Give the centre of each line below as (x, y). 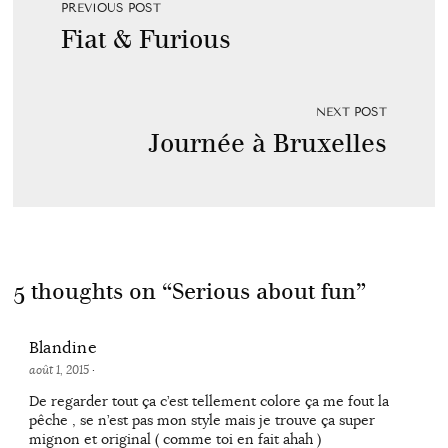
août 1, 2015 (60, 370)
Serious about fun (263, 292)
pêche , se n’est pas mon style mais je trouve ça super (201, 420)
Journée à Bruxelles (268, 144)
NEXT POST (352, 112)
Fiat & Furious (145, 40)
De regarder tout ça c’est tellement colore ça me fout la (208, 401)
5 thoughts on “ (92, 292)
